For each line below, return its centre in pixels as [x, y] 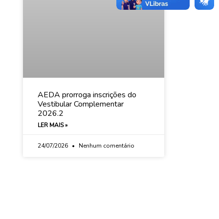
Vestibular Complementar [80, 104]
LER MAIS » [52, 125]
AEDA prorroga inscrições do [87, 95]
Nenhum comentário [106, 146]
